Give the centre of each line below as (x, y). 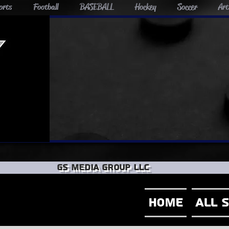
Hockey (146, 7)
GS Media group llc (103, 168)
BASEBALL (97, 7)
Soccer (187, 7)
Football (46, 7)
